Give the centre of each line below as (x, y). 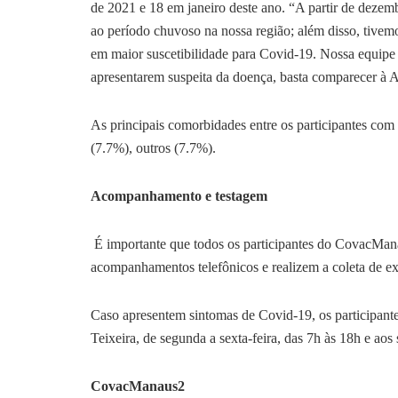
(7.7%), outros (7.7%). (155, 147)
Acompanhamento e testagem (179, 195)
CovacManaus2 (138, 386)
